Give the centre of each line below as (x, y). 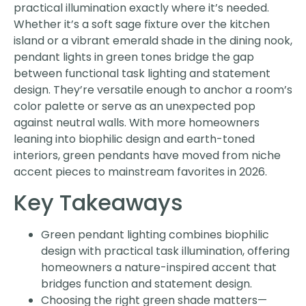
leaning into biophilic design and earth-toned (134, 139)
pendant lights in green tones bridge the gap (134, 57)
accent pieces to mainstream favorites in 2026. (140, 171)
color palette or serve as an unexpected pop (135, 106)
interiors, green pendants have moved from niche (147, 155)
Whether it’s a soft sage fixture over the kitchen (142, 24)
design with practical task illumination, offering (165, 251)
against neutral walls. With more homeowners (137, 122)
